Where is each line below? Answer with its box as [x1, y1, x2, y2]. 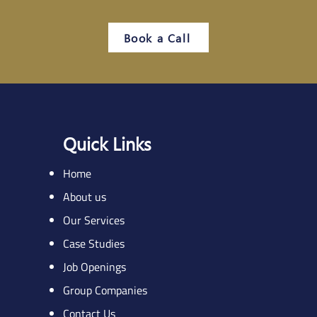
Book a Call [123, 30, 191, 45]
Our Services [62, 212, 125, 229]
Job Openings [62, 258, 126, 275]
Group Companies [62, 282, 147, 299]
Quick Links [62, 131, 151, 156]
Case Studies [62, 235, 125, 252]
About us [62, 188, 106, 205]
